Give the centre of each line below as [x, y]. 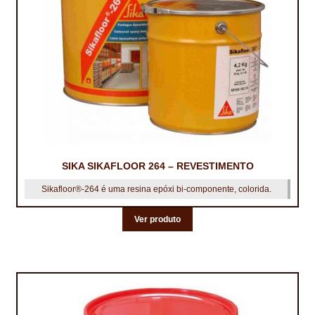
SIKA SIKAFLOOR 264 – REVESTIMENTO [157, 166]
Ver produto [157, 219]
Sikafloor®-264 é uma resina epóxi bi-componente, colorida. [156, 189]
